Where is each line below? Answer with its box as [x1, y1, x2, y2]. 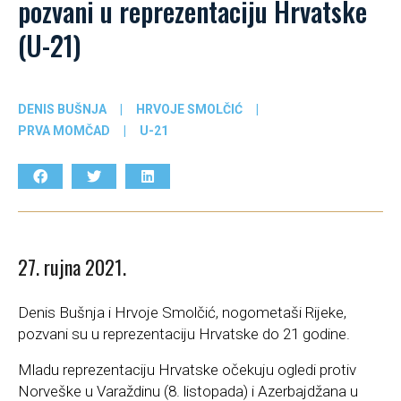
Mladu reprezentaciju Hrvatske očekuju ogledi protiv [18, 361, 356, 380]
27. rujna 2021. [18, 252, 126, 282]
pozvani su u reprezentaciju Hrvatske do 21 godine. [18, 325, 350, 344]
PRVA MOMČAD [18, 123, 110, 138]
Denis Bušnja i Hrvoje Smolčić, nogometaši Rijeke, [18, 303, 346, 322]
